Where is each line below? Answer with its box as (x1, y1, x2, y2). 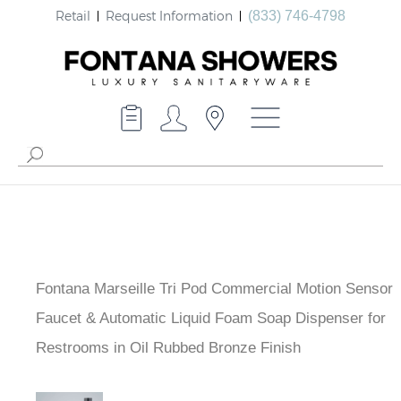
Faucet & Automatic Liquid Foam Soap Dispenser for (36, 310, 386, 328)
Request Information (106, 7, 233, 23)
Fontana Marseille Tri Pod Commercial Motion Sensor (36, 280, 393, 298)
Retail (55, 7, 90, 23)
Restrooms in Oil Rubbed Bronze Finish (36, 339, 301, 357)
